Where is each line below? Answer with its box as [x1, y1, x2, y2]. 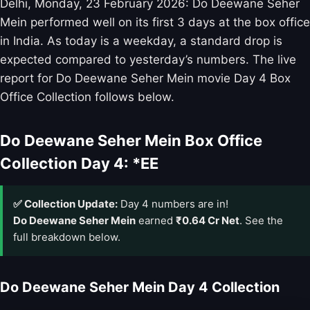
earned [136, 213, 176, 227]
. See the [239, 213, 283, 227]
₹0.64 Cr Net [176, 213, 239, 227]
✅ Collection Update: [13, 197, 118, 210]
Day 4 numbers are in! [118, 197, 228, 210]
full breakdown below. [13, 230, 120, 244]
